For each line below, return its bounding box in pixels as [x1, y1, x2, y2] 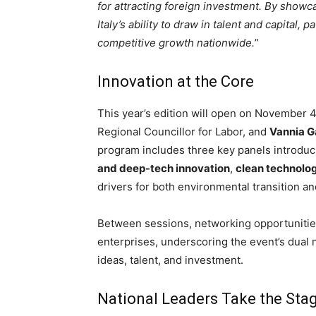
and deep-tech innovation [97, 162, 230, 175]
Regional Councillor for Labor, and [97, 125, 269, 138]
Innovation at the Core [97, 73, 254, 90]
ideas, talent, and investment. [97, 253, 243, 267]
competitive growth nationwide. [97, 36, 255, 49]
